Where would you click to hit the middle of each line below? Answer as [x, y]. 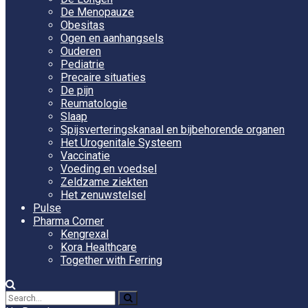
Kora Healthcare [99, 247]
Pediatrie [82, 64]
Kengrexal [85, 234]
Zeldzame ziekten [104, 182]
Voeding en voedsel [109, 169]
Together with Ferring [111, 260]
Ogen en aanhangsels [112, 38]
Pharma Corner [68, 221]
